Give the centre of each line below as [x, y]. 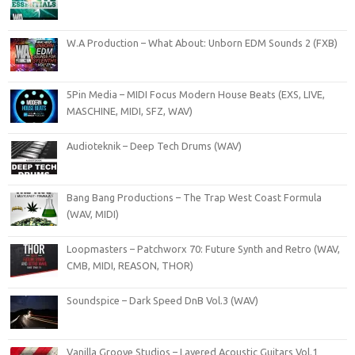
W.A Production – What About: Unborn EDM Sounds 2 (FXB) [202, 42]
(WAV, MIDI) [93, 214]
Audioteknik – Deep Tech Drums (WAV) [154, 145]
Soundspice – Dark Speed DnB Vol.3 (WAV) [162, 300]
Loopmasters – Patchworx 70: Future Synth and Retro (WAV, [203, 248]
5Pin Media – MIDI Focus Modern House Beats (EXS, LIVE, [196, 94]
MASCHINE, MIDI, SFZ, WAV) [130, 111]
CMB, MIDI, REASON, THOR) [130, 265]
